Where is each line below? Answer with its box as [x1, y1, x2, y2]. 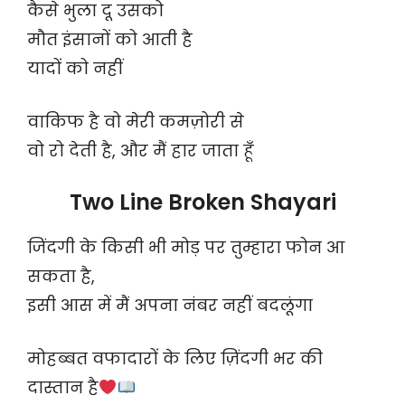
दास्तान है [27, 376, 99, 400]
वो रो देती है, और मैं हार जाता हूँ [27, 139, 254, 163]
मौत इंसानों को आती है [27, 28, 193, 52]
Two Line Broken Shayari [69, 187, 336, 218]
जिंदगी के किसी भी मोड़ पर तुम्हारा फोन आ [27, 236, 344, 259]
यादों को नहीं [27, 57, 123, 80]
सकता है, [27, 265, 95, 288]
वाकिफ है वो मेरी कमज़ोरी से [27, 110, 244, 134]
